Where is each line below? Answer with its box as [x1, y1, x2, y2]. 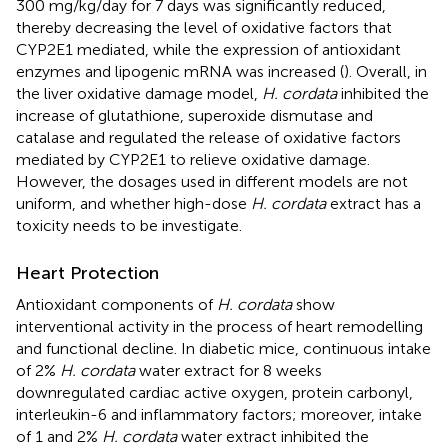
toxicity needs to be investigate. [16, 215, 242, 235]
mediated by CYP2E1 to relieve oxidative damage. [16, 149, 370, 169]
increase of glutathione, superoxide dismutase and [16, 105, 373, 125]
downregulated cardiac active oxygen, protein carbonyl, [16, 382, 413, 402]
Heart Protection [16, 261, 159, 284]
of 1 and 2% [16, 426, 102, 446]
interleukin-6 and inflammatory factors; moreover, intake [16, 404, 422, 424]
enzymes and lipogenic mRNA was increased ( [16, 61, 344, 81]
